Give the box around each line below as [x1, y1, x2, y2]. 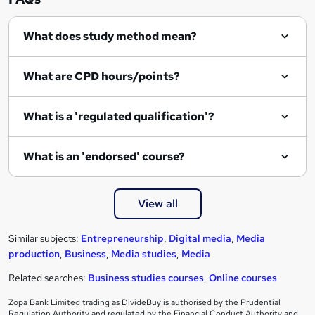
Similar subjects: [8, 232, 81, 245]
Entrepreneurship [81, 232, 164, 245]
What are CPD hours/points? [23, 69, 180, 84]
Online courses [209, 271, 277, 285]
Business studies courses [88, 271, 204, 285]
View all [137, 196, 178, 212]
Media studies [111, 247, 176, 261]
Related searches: [8, 271, 88, 285]
